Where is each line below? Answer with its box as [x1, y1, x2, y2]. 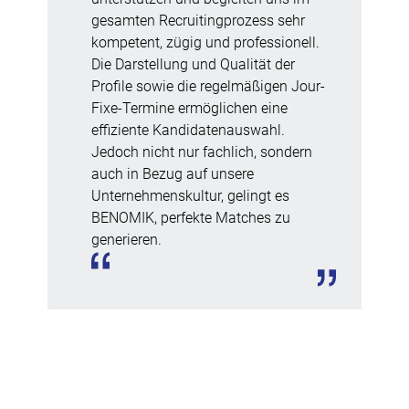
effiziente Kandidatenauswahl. [91, 121, 285, 139]
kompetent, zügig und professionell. [91, 33, 320, 51]
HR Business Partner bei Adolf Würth [77, 374, 310, 393]
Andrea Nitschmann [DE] [77, 348, 273, 371]
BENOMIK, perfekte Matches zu [91, 208, 290, 226]
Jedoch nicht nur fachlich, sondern [91, 142, 312, 161]
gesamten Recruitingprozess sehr [91, 11, 305, 29]
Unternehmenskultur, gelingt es [91, 186, 289, 204]
